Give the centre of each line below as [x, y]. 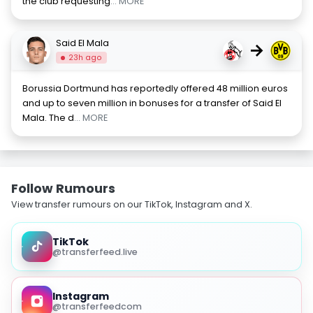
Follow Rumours [63, 189]
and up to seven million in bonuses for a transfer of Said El [152, 103]
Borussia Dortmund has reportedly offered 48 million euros [155, 89]
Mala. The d [48, 118]
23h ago [86, 57]
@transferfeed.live [95, 252]
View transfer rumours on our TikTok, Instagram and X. [132, 205]
